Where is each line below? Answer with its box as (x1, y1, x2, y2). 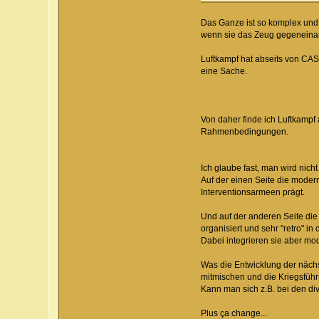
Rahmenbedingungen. (200, 127, 288, 137)
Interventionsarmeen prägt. (200, 187, 305, 198)
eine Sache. (200, 66, 247, 77)
